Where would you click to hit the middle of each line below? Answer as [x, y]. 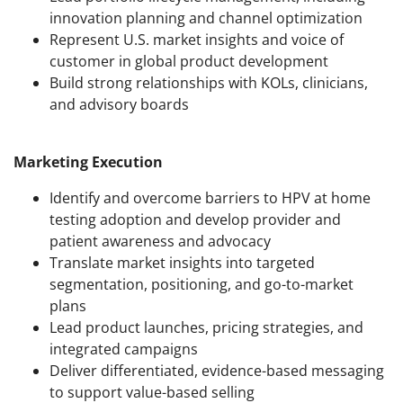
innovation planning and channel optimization [206, 18]
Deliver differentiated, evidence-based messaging [217, 371]
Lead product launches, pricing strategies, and [206, 328]
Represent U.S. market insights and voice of [197, 40]
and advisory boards [119, 105]
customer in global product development [189, 62]
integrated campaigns [124, 349]
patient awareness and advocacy [160, 242]
